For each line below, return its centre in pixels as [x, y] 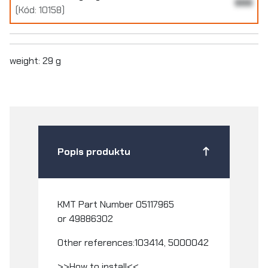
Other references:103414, [113, 242]
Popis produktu [94, 151]
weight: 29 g [35, 60]
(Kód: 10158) [40, 10]
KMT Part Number [97, 204]
